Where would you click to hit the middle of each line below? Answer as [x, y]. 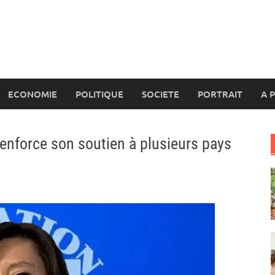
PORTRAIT [220, 94]
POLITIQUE [99, 94]
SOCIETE [161, 94]
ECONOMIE [33, 94]
